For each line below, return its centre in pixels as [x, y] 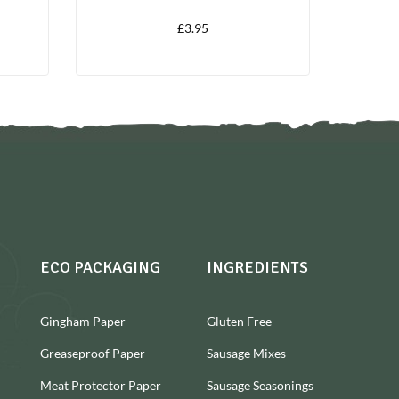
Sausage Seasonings [261, 386]
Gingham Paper [82, 322]
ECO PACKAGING [100, 268]
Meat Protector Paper [100, 386]
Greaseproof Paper [92, 354]
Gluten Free [240, 322]
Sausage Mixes [247, 354]
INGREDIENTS [258, 268]
